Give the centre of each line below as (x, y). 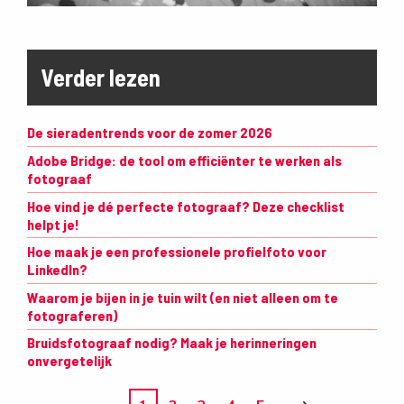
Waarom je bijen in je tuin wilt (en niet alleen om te (183, 297)
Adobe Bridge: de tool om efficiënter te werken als (184, 161)
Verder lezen (101, 77)
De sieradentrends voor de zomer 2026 (150, 133)
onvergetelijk (69, 361)
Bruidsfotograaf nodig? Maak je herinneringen (172, 343)
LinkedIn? (57, 270)
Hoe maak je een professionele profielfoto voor (177, 252)
